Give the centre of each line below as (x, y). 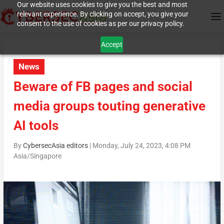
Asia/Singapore (37, 156)
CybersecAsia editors (55, 146)
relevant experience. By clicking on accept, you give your (102, 14)
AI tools (36, 126)
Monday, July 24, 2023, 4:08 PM (141, 146)
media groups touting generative (109, 106)
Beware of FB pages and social (103, 87)
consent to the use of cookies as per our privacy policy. (100, 23)
